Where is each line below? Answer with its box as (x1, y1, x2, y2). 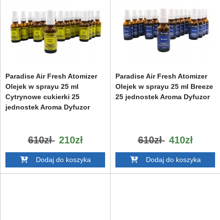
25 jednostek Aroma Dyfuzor (115, 92, 210, 101)
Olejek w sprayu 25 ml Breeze (115, 82, 213, 90)
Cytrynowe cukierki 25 (5, 92, 80, 101)
